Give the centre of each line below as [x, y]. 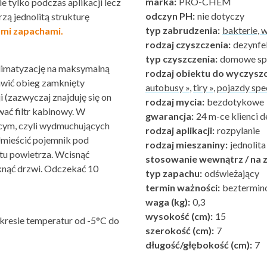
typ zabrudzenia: [183, 30]
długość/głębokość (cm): [199, 245]
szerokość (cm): [180, 230]
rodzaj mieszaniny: [187, 145]
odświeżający [231, 173]
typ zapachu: [174, 173]
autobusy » [167, 87]
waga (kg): [168, 202]
